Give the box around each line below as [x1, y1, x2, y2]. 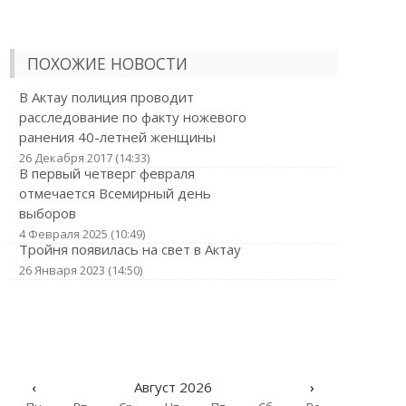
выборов [18, 204, 76, 222]
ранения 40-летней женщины [18, 128, 216, 146]
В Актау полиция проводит [18, 88, 194, 106]
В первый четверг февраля [18, 164, 195, 182]
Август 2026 [133, 378, 212, 396]
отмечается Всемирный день [18, 184, 211, 202]
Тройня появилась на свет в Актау [18, 240, 241, 258]
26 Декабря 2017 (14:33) [18, 150, 150, 166]
